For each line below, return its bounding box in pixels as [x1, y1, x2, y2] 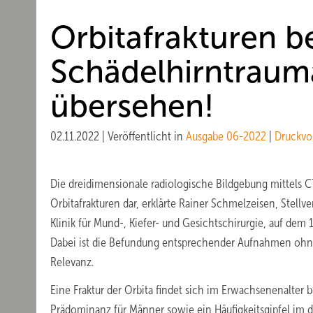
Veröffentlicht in [108, 129, 186, 143]
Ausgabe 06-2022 [186, 129, 266, 143]
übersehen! [50, 89, 214, 123]
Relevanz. [50, 255, 94, 269]
